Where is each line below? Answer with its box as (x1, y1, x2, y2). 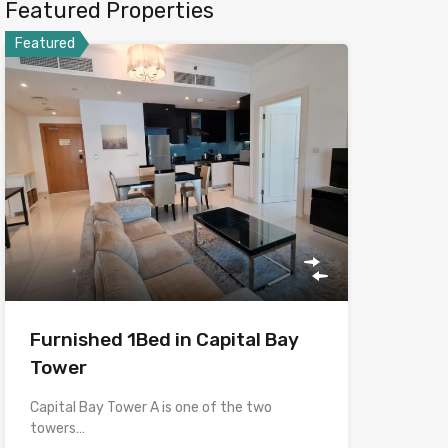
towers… (29, 419, 85, 437)
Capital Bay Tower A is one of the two (29, 398, 272, 416)
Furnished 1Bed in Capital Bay (29, 327, 299, 351)
